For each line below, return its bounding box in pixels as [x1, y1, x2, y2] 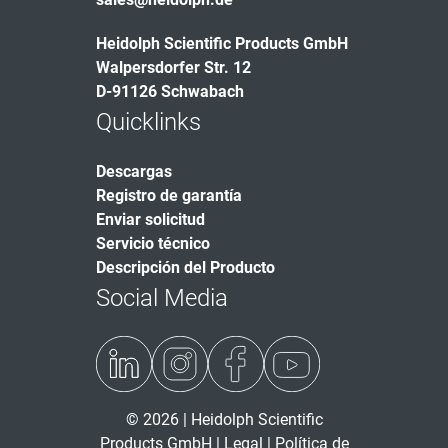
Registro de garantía [96, 186, 242, 205]
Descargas [96, 162, 172, 181]
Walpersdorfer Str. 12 [96, 58, 251, 77]
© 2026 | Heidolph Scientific [125, 410, 323, 429]
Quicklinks [96, 108, 201, 136]
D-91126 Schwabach [96, 82, 244, 101]
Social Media [96, 284, 228, 312]
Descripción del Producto [96, 258, 275, 277]
